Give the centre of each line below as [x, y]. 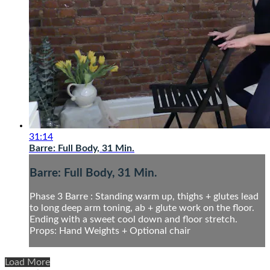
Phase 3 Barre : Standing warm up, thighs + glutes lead [144, 197]
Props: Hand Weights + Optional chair [110, 231]
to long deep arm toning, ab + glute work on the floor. [142, 208]
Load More [27, 262]
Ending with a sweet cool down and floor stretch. [133, 220]
